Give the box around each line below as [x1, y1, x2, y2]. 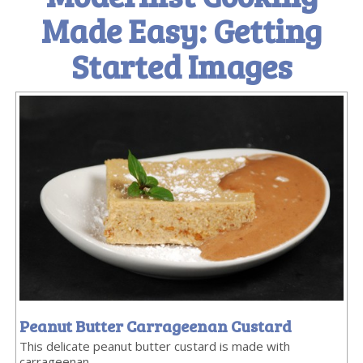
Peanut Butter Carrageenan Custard [19, 314, 293, 337]
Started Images [71, 44, 292, 88]
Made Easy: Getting [41, 8, 322, 52]
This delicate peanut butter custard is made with [19, 337, 291, 354]
